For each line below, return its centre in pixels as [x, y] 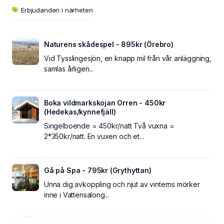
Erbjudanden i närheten [57, 10]
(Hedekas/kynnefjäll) [80, 112]
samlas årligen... [69, 69]
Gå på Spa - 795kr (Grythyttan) [98, 170]
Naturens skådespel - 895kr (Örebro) [109, 44]
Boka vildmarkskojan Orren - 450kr [105, 103]
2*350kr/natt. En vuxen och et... [94, 136]
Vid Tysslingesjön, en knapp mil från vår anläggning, [128, 58]
